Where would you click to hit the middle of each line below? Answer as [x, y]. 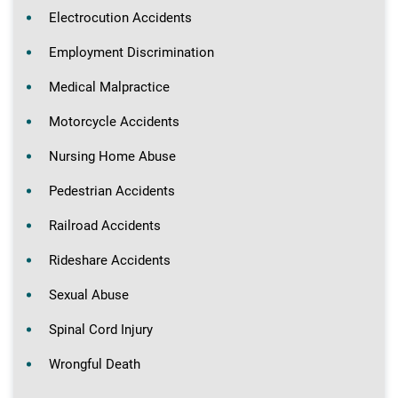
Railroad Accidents [105, 225]
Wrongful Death [95, 364]
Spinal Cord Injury [101, 329]
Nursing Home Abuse [112, 156]
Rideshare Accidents [110, 260]
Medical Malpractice [109, 87]
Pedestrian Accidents [112, 191]
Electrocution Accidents [120, 17]
